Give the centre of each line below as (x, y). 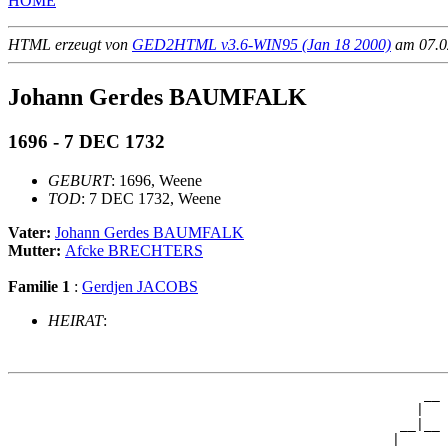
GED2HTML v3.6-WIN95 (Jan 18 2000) (261, 45)
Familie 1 (39, 286)
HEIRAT (75, 320)
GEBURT (79, 180)
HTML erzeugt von (70, 45)
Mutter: (36, 250)
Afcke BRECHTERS (134, 250)
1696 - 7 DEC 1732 (86, 142)
